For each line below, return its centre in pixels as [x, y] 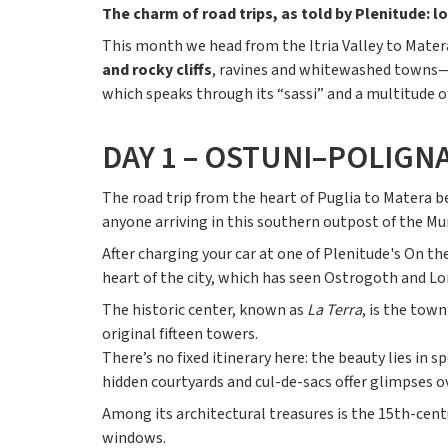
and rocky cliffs [157, 70]
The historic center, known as [204, 310]
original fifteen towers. [180, 334]
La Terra [334, 310]
